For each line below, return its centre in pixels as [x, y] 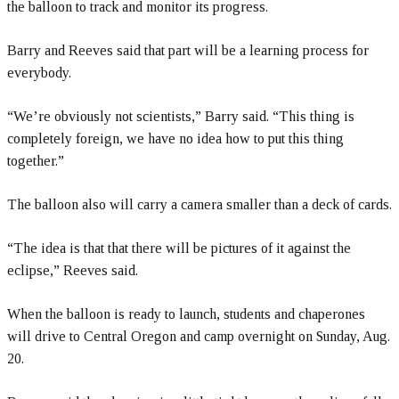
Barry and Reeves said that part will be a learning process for [188, 50]
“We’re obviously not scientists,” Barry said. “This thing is [181, 116]
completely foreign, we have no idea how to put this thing [175, 138]
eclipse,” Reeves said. [73, 270]
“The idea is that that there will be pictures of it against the [179, 248]
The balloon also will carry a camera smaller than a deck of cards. [199, 204]
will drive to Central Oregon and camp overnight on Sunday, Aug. [199, 336]
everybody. [39, 73]
